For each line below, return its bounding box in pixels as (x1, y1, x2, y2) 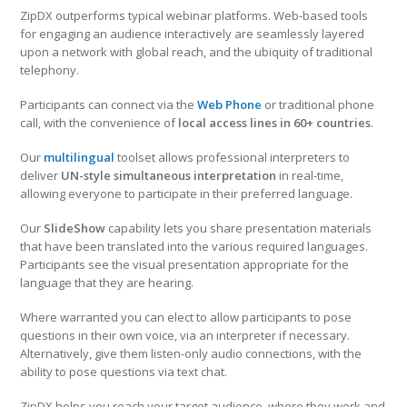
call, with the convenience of (20, 114, 179, 131)
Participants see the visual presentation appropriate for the (20, 256, 350, 273)
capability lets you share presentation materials (108, 220, 372, 236)
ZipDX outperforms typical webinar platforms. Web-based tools (20, 7, 369, 24)
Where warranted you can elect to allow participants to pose (20, 309, 352, 325)
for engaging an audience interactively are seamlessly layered (20, 25, 365, 42)
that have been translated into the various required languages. (20, 238, 369, 254)
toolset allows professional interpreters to (114, 149, 351, 165)
